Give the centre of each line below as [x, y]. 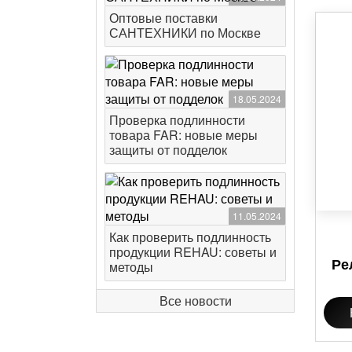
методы [131, 267]
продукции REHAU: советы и [193, 252]
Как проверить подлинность [190, 237]
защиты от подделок [168, 150]
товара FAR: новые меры [183, 135]
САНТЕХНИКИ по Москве [185, 33]
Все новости [195, 301]
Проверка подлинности [177, 120]
